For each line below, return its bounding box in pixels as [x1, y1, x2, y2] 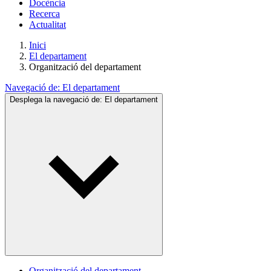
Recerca [29, 8, 60, 19]
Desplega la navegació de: [10, 95, 105, 104]
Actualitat [29, 19, 66, 30]
